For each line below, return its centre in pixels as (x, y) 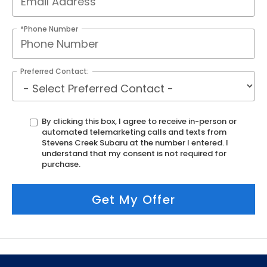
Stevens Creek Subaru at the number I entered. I (135, 143)
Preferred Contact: (55, 71)
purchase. (61, 164)
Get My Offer (133, 199)
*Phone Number (49, 29)
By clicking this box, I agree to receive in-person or (139, 122)
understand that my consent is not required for (134, 154)
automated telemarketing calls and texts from (134, 132)
